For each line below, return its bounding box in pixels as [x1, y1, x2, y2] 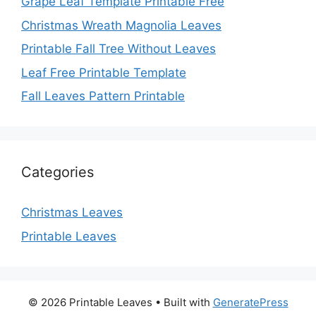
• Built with [152, 295, 213, 309]
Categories [21, 164, 94, 181]
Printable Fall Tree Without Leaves [21, 42, 216, 56]
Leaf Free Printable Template [21, 65, 186, 80]
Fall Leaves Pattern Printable [21, 89, 185, 104]
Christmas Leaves [21, 205, 123, 220]
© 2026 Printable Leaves [28, 295, 152, 309]
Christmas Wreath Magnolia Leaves [21, 18, 221, 32]
